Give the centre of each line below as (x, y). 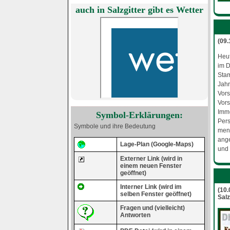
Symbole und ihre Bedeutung (114, 127)
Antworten (135, 215)
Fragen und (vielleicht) (152, 208)
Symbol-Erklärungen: (139, 115)
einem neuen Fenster (151, 166)
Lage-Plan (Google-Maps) (157, 145)
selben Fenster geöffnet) (156, 194)
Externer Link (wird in (151, 159)
